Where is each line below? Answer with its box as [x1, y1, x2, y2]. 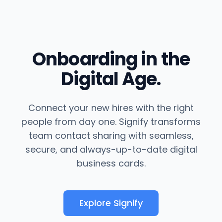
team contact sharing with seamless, [28, 129, 194, 142]
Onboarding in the [32, 47, 190, 72]
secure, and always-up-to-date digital [25, 143, 197, 156]
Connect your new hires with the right [28, 102, 194, 114]
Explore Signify [79, 197, 143, 209]
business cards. [76, 157, 146, 169]
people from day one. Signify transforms [21, 115, 201, 128]
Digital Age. [61, 66, 161, 92]
